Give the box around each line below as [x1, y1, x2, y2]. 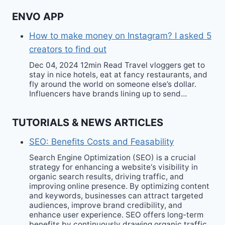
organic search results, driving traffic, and [29, 171, 184, 181]
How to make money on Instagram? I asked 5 [29, 31, 211, 41]
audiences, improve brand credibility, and [29, 200, 182, 210]
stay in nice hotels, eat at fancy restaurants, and [29, 69, 207, 79]
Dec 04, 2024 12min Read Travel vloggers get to [29, 60, 205, 70]
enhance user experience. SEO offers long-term [29, 209, 203, 219]
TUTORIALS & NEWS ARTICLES [12, 117, 163, 129]
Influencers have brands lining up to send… [29, 88, 187, 98]
